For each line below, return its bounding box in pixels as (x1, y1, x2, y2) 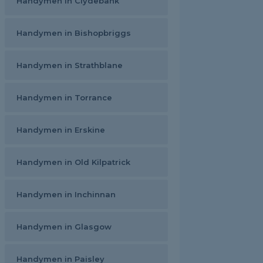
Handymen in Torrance (16, 93, 112, 102)
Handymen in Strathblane (16, 60, 123, 70)
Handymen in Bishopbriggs (16, 28, 131, 38)
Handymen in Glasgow (16, 222, 112, 231)
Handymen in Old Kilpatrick (16, 157, 130, 167)
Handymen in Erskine (16, 125, 105, 134)
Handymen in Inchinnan (16, 190, 116, 199)
